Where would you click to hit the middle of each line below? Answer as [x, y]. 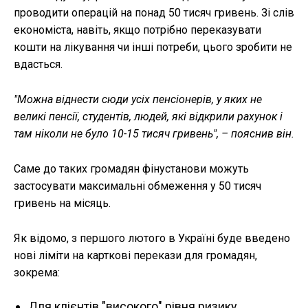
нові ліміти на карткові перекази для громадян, [135, 255]
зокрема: [37, 272]
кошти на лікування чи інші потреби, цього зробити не [153, 47]
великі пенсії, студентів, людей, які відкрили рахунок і [148, 116]
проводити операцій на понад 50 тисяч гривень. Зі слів [154, 12]
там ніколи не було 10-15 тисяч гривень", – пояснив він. [154, 133]
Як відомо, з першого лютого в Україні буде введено [152, 238]
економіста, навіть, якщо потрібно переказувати [137, 30]
